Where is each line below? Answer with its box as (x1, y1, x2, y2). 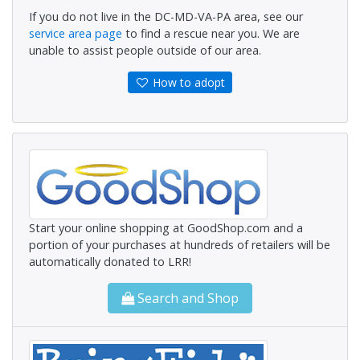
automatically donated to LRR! (29, 253, 191, 269)
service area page (29, 25, 122, 41)
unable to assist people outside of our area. (29, 42, 261, 58)
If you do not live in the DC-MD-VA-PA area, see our (29, 8, 303, 24)
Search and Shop (134, 288, 239, 307)
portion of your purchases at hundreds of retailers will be (29, 236, 330, 252)
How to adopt (149, 74, 225, 90)
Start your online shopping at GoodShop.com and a (29, 219, 303, 235)
